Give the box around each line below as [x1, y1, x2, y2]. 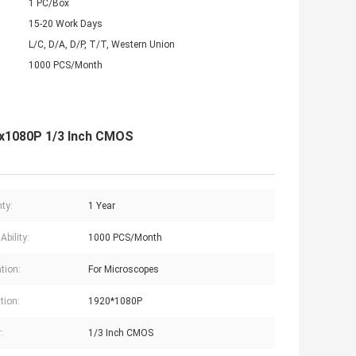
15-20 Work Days [29, 18, 103, 30]
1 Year [88, 200, 115, 212]
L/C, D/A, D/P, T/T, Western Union [29, 39, 175, 51]
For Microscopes [88, 264, 159, 276]
